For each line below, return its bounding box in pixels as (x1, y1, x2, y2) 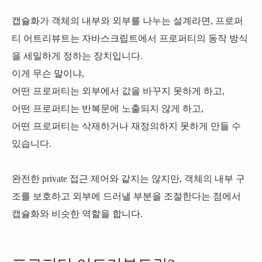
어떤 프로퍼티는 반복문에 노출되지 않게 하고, (12, 104, 204, 113)
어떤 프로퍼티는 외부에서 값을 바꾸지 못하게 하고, (12, 86, 225, 96)
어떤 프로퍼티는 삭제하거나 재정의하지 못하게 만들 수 (12, 121, 241, 131)
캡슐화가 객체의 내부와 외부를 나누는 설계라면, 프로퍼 (12, 16, 243, 26)
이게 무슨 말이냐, (12, 68, 84, 78)
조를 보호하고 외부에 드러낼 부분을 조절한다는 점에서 (12, 191, 241, 201)
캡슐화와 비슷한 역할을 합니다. (12, 209, 143, 219)
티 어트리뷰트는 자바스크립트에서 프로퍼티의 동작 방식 (12, 33, 248, 43)
